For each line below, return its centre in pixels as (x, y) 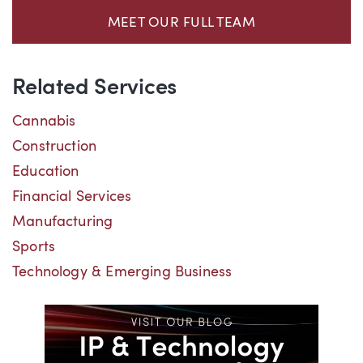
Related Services (95, 88)
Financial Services (72, 196)
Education (46, 171)
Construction (55, 146)
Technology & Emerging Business (122, 272)
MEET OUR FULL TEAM (181, 23)
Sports (34, 247)
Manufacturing (63, 222)
